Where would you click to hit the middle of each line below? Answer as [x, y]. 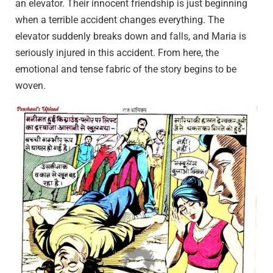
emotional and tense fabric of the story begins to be [126, 69]
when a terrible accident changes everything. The [120, 20]
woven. [30, 86]
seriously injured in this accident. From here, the [117, 53]
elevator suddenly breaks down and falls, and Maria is [131, 37]
